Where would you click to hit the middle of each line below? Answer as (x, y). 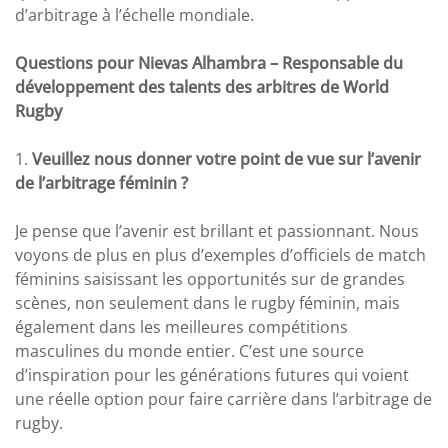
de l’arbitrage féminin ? (101, 183)
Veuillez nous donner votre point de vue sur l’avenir (226, 159)
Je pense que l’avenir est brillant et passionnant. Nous (217, 231)
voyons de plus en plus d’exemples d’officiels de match (220, 255)
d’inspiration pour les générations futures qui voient (212, 375)
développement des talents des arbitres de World (202, 87)
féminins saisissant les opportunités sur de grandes (210, 279)
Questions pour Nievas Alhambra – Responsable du (209, 63)
